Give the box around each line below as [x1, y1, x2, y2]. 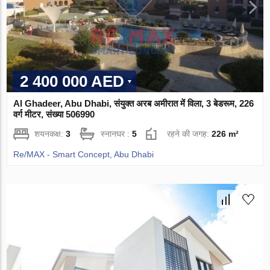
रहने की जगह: [167, 128, 212, 139]
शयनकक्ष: [34, 128, 66, 139]
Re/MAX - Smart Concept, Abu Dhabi [13, 149, 154, 159]
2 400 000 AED [20, 72, 125, 90]
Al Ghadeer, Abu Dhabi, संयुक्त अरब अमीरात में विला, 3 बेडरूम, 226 [13, 98, 254, 108]
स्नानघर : [101, 128, 133, 139]
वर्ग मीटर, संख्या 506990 [13, 108, 95, 119]
